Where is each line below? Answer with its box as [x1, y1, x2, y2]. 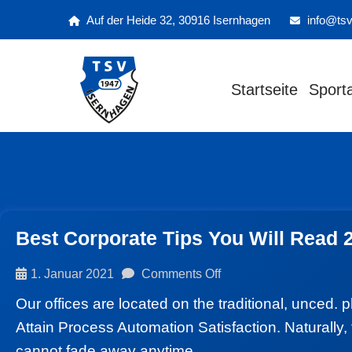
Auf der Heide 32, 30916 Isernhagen [84, 13, 270, 27]
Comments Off [138, 267, 221, 280]
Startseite [231, 81, 298, 98]
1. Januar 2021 [31, 267, 114, 280]
